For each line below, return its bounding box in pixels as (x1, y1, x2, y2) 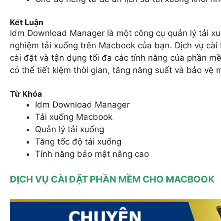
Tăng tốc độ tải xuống (35, 136, 121, 147)
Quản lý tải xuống (35, 124, 104, 134)
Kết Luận (10, 17, 43, 28)
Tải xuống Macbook (35, 111, 112, 122)
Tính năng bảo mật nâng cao (35, 148, 149, 159)
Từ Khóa (10, 88, 42, 99)
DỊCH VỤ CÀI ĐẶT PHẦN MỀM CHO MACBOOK (10, 174, 215, 185)
